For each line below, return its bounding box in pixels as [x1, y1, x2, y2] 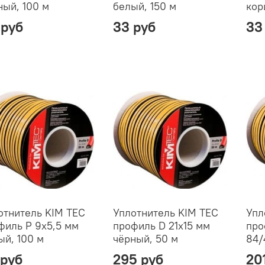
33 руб [112, 17, 156, 35]
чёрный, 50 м [112, 231, 178, 245]
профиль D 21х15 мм [112, 218, 210, 232]
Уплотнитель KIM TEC [112, 205, 218, 219]
